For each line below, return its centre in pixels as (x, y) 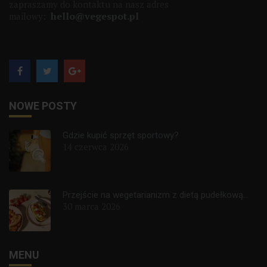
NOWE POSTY (43, 106)
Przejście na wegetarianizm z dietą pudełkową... (156, 195)
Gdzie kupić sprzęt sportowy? (121, 136)
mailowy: (30, 16)
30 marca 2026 (91, 207)
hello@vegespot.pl (95, 16)
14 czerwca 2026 (96, 147)
